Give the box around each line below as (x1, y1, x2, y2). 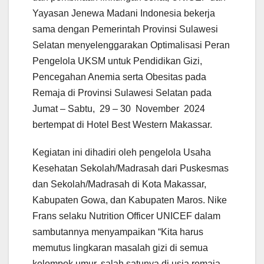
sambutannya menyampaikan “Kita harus (32, 226, 203, 237)
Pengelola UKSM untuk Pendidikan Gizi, (32, 55, 202, 66)
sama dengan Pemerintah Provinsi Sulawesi (32, 24, 218, 34)
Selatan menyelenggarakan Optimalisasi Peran (32, 39, 230, 50)
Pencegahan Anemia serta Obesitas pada (32, 71, 206, 82)
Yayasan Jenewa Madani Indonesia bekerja (32, 8, 215, 18)
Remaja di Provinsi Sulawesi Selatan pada (32, 87, 212, 98)
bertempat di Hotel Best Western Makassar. (32, 119, 212, 130)
